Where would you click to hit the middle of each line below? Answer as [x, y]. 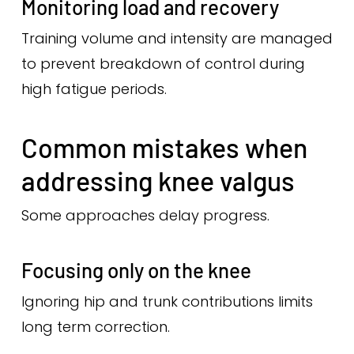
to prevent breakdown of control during [163, 64]
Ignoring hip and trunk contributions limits [167, 301]
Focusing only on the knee [136, 270]
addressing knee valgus [158, 181]
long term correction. [95, 327]
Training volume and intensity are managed [177, 38]
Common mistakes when [164, 147]
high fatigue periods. [94, 89]
